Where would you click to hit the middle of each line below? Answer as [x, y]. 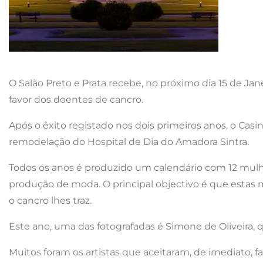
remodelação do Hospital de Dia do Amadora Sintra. [129, 142]
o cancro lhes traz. [50, 201]
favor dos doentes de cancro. [76, 100]
